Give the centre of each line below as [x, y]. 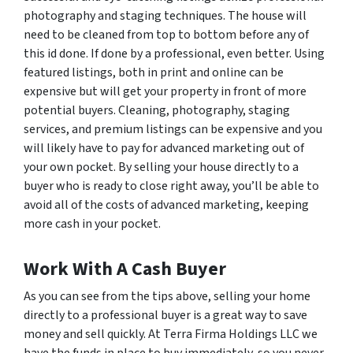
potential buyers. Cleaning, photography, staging [157, 110]
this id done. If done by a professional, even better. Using [174, 53]
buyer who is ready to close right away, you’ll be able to [171, 186]
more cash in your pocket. [92, 223]
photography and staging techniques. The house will [165, 15]
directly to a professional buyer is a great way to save [165, 315]
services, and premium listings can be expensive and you [173, 129]
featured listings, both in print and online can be [154, 72]
